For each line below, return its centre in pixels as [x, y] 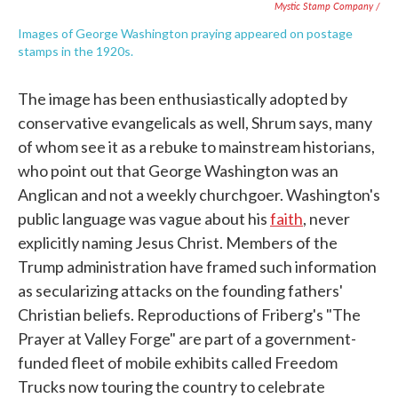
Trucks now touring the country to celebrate [171, 386]
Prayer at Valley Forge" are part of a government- [187, 338]
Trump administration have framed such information [197, 266]
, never [326, 218]
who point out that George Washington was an [178, 170]
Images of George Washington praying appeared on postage [185, 33]
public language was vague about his [144, 218]
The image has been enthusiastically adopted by [183, 98]
